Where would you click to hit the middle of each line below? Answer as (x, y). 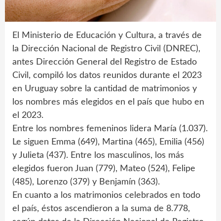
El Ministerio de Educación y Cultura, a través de (107, 35)
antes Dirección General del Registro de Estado (105, 62)
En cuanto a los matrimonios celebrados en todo (106, 195)
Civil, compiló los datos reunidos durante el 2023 (107, 75)
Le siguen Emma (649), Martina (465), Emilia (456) (108, 142)
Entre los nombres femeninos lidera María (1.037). (110, 129)
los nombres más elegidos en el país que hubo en (108, 102)
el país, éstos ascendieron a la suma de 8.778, (101, 208)
